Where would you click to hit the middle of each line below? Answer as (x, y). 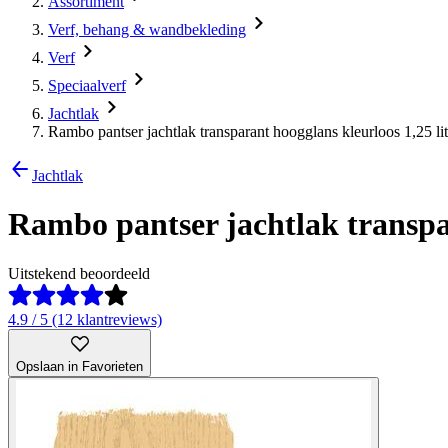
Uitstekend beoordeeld (79, 273)
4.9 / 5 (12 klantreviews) (85, 319)
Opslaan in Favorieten (79, 366)
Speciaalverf (87, 85)
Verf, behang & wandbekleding (147, 29)
